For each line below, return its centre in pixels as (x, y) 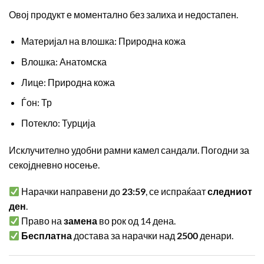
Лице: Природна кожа (68, 82)
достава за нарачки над (125, 236)
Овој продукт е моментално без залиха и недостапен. (123, 14)
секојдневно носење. (54, 164)
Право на (42, 221)
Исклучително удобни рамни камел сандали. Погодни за (129, 150)
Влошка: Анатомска (64, 62)
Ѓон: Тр (36, 103)
